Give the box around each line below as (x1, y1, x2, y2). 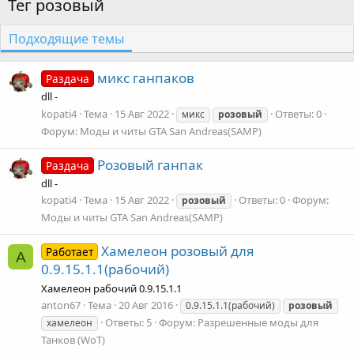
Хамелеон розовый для (100, 242, 254, 261)
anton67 (41, 297, 81, 312)
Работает (45, 244, 93, 260)
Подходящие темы (9, 29, 124, 47)
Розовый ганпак (96, 155, 203, 174)
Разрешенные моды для (198, 314, 318, 330)
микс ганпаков (96, 69, 194, 88)
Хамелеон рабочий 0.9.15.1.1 (41, 281, 182, 296)
